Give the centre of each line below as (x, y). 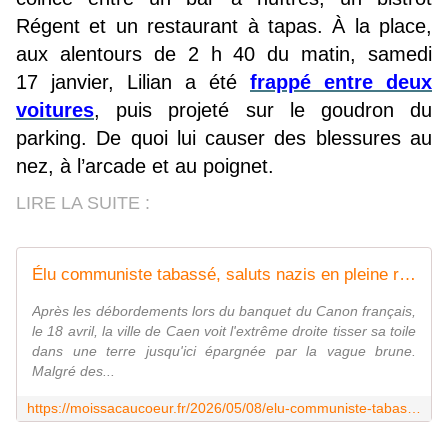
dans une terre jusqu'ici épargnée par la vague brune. (224, 351)
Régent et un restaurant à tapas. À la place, (224, 26)
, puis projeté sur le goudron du (263, 110)
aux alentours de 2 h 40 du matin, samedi (224, 54)
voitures (55, 110)
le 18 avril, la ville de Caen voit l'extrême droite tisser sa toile (224, 331)
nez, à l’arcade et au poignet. (145, 166)
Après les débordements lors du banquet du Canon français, (224, 311)
